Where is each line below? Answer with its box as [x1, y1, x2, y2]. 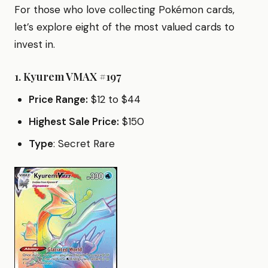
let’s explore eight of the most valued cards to [14, 20, 234, 33]
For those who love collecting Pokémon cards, [14, 2, 234, 16]
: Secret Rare [53, 136, 115, 150]
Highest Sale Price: [29, 114, 119, 128]
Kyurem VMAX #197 [23, 69, 121, 84]
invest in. [14, 37, 55, 51]
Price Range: [29, 92, 88, 106]
